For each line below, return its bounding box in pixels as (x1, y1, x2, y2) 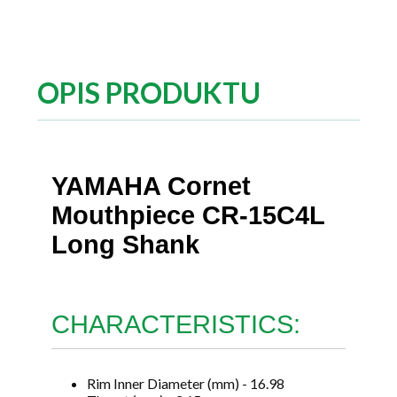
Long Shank (51, 230, 199, 259)
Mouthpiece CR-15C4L (51, 200, 324, 230)
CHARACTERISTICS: (51, 310, 300, 339)
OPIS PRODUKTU (37, 75, 261, 110)
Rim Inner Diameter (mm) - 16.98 (87, 374, 284, 392)
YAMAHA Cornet (51, 171, 251, 200)
